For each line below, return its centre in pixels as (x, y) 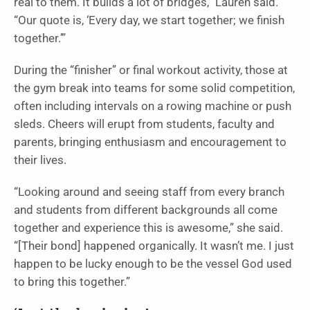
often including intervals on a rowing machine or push (153, 107)
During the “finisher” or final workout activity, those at (151, 71)
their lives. (43, 161)
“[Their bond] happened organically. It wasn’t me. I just (154, 246)
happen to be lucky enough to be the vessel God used (153, 264)
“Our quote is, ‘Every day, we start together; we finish (149, 21)
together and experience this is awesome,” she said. (148, 228)
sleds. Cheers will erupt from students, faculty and (144, 125)
